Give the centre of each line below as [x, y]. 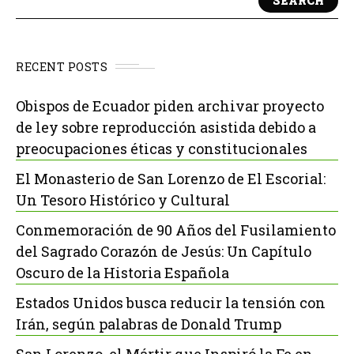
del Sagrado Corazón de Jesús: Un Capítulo [164, 251]
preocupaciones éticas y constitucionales [162, 148]
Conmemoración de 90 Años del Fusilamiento [176, 230]
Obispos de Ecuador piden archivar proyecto [170, 105]
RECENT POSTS [62, 66]
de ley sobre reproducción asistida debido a [166, 127]
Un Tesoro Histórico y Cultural [123, 200]
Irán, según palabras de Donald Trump [149, 324]
